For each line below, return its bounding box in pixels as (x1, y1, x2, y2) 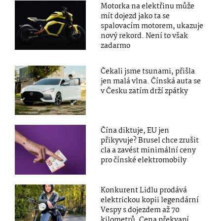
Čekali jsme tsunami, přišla (101, 66, 195, 78)
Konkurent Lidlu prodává (101, 184, 187, 196)
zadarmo (101, 40, 131, 52)
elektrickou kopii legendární (101, 194, 199, 206)
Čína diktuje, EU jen (101, 125, 170, 137)
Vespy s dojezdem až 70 (101, 204, 180, 216)
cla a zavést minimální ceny (101, 145, 196, 157)
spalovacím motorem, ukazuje (101, 20, 204, 33)
